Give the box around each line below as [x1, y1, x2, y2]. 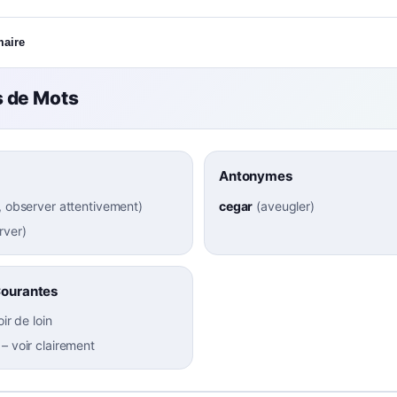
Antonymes [219, 167, 292, 185]
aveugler [261, 198, 311, 214]
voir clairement [11, 338, 95, 354]
